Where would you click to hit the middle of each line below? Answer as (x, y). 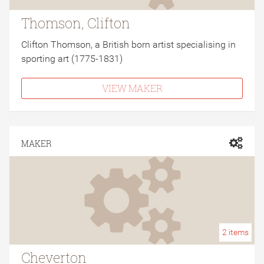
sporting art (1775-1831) (72, 59)
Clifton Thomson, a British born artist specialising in (128, 44)
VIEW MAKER (132, 88)
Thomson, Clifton (76, 23)
